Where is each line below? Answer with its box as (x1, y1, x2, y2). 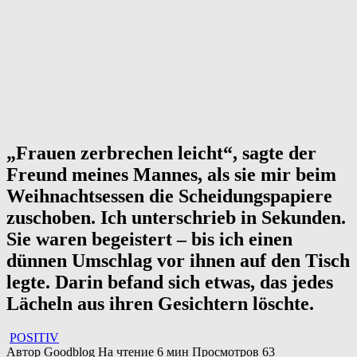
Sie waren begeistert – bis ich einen (6, 229, 292, 250)
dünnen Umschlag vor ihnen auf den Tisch (6, 250, 350, 272)
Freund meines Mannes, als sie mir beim (6, 164, 336, 186)
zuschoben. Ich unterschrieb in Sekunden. (6, 207, 346, 229)
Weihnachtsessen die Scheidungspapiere (6, 186, 332, 207)
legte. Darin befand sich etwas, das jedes (6, 272, 333, 293)
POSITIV (10, 331, 59, 345)
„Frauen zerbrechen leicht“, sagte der (6, 143, 316, 164)
